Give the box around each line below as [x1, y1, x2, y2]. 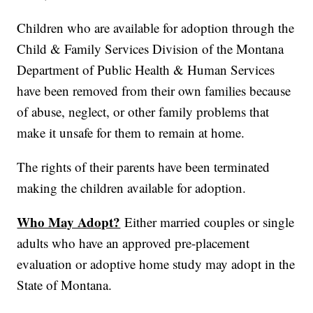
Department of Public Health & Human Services [17, 61, 275, 79]
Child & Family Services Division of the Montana [17, 40, 284, 58]
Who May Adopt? [17, 212, 121, 232]
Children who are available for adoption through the [17, 19, 295, 37]
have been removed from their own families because [17, 82, 291, 100]
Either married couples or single [120, 213, 295, 231]
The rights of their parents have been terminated [17, 158, 270, 176]
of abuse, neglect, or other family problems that [17, 103, 270, 121]
